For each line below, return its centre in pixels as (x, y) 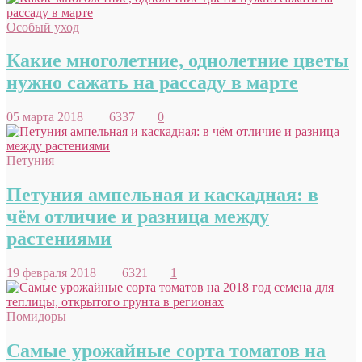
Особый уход (43, 27)
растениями (59, 239)
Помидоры (36, 317)
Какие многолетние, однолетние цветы (178, 61)
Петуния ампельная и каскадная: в (162, 195)
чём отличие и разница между (138, 217)
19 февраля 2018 (61, 273)
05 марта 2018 (55, 117)
